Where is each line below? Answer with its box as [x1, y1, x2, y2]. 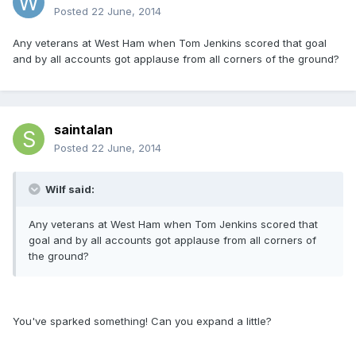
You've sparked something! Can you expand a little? [13, 315, 272, 328]
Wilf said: [43, 183, 95, 196]
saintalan [54, 122, 113, 138]
